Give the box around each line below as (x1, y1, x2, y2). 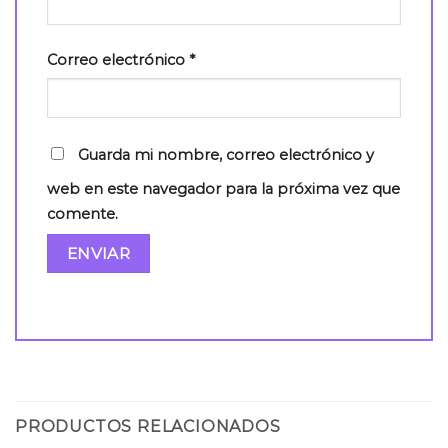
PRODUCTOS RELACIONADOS (15, 417, 281, 437)
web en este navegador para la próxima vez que (47, 179, 400, 198)
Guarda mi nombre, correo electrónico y (78, 145, 374, 164)
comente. (47, 204, 118, 223)
